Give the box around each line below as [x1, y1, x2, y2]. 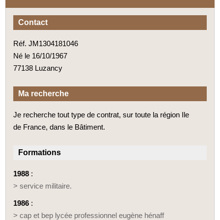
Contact [18, 18, 48, 27]
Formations [18, 148, 61, 157]
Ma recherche [18, 89, 69, 98]
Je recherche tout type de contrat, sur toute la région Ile [13, 110, 190, 119]
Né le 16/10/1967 [13, 51, 68, 60]
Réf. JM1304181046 [13, 39, 79, 48]
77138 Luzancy [13, 63, 63, 72]
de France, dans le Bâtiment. [13, 122, 106, 131]
